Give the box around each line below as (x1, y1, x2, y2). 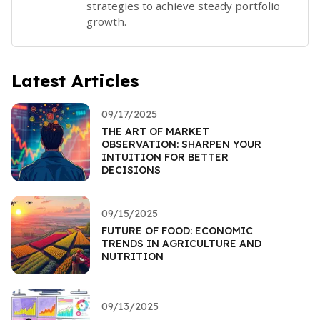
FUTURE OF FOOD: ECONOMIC (101, 224, 253, 237)
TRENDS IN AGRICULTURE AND (101, 236, 261, 250)
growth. (86, 14, 126, 29)
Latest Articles (11, 69, 139, 91)
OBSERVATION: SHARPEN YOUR (101, 137, 261, 151)
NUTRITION (101, 249, 164, 263)
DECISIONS (101, 163, 161, 176)
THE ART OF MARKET (101, 124, 209, 138)
